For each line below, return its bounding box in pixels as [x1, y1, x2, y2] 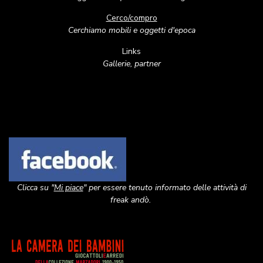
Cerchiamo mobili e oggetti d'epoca [68, 25, 195, 36]
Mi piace [53, 182, 83, 193]
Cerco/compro [106, 12, 157, 23]
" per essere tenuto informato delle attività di [83, 182, 247, 193]
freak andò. [110, 194, 153, 205]
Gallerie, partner [102, 58, 161, 69]
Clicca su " [16, 182, 54, 193]
